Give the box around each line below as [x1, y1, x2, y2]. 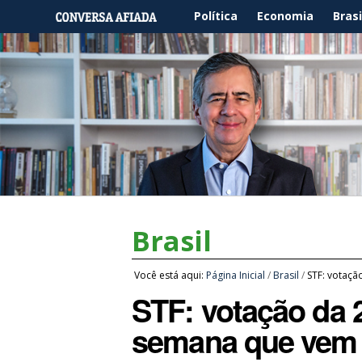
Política [194, 8, 238, 23]
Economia [257, 8, 314, 23]
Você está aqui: [134, 267, 204, 282]
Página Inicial [206, 267, 266, 282]
